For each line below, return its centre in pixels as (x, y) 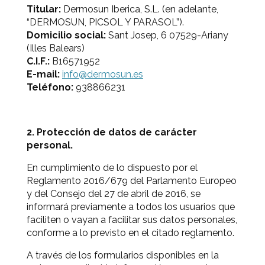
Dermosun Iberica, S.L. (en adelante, (140, 9)
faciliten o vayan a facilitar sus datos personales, (132, 220)
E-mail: (43, 74)
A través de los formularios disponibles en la (123, 255)
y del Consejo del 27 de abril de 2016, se (114, 194)
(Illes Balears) (56, 48)
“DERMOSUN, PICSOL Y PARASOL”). (105, 22)
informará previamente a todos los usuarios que (131, 207)
